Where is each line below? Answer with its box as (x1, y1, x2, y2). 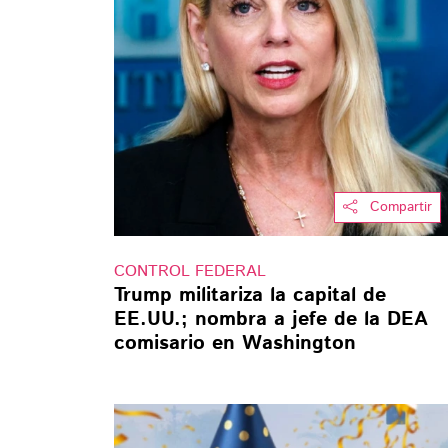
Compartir (369, 196, 432, 217)
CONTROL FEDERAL (114, 259, 266, 283)
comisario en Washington (114, 328, 356, 358)
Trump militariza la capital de (114, 280, 386, 310)
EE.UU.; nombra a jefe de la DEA (114, 304, 428, 334)
